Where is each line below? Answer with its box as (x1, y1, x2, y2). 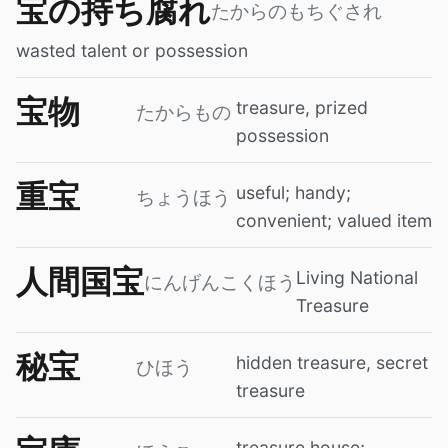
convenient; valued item (236, 209, 432, 231)
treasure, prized (236, 96, 368, 118)
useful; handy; (236, 181, 351, 203)
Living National (296, 266, 418, 288)
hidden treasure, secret (236, 351, 428, 373)
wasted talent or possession (16, 39, 248, 61)
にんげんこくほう (144, 271, 296, 293)
